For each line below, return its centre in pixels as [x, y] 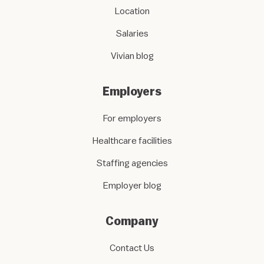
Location [132, 11]
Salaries [132, 33]
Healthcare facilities [132, 141]
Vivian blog [132, 56]
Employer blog [132, 185]
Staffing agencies [132, 163]
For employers [132, 118]
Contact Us [132, 248]
